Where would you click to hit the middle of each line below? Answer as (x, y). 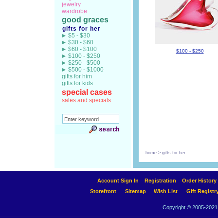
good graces (85, 20)
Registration (160, 181)
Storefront (103, 191)
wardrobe (74, 11)
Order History (199, 181)
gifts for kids (77, 83)
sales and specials (86, 100)
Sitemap (136, 191)
